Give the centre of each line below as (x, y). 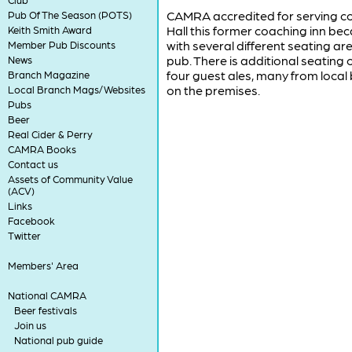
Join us (30, 325)
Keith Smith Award (49, 29)
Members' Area (43, 265)
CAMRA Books (42, 149)
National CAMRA (47, 295)
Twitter (24, 235)
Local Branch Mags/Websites (76, 89)
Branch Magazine (48, 74)
